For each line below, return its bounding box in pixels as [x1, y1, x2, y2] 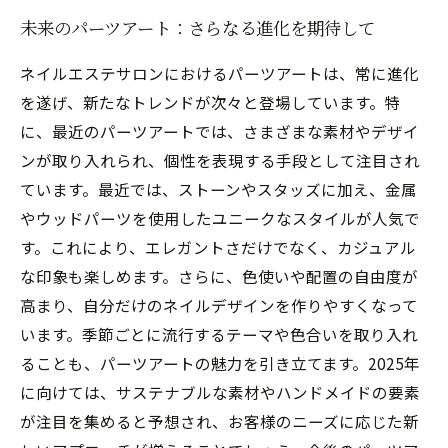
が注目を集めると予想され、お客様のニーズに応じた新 [20, 409, 419, 432]
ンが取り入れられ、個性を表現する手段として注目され [20, 148, 420, 171]
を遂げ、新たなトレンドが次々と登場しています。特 [20, 90, 401, 113]
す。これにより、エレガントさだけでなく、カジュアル [20, 235, 416, 258]
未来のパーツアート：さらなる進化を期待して [20, 15, 375, 39]
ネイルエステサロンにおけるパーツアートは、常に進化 [20, 61, 419, 84]
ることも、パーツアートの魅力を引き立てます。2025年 [20, 351, 420, 374]
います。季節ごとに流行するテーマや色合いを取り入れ [20, 322, 418, 345]
